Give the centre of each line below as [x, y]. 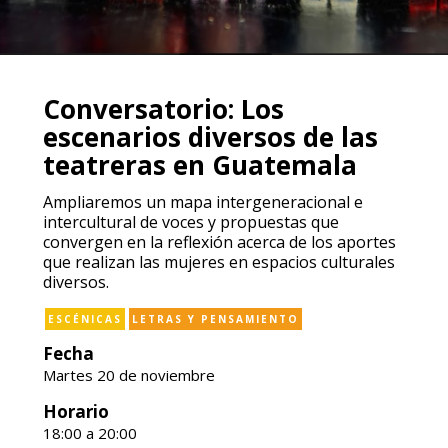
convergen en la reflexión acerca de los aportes [219, 242]
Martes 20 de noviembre [128, 375]
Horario [75, 411]
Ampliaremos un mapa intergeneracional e [202, 202]
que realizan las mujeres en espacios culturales [218, 262]
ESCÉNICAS [84, 319]
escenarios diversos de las [210, 137]
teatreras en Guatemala [199, 165]
